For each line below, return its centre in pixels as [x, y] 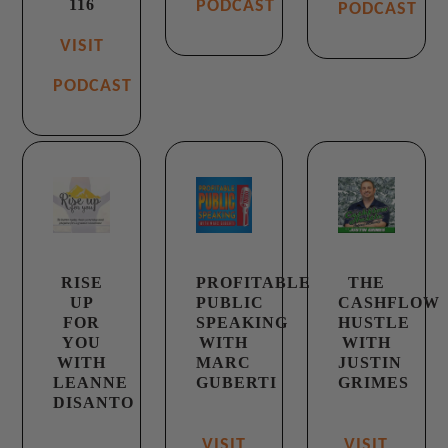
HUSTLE [374, 323]
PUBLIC [229, 303]
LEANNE [91, 383]
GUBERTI [236, 383]
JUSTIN [370, 363]
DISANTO [94, 403]
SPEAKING [241, 323]
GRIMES [374, 383]
